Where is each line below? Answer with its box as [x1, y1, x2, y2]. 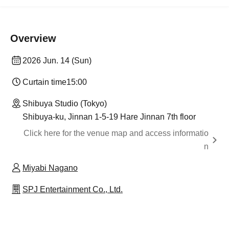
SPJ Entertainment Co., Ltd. [22, 185, 123, 194]
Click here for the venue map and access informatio [24, 128, 209, 138]
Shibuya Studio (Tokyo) [22, 99, 107, 108]
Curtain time [22, 77, 66, 86]
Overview [10, 32, 56, 44]
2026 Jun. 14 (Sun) [22, 56, 91, 65]
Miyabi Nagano [22, 163, 78, 172]
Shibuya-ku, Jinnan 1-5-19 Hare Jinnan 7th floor [22, 112, 196, 121]
